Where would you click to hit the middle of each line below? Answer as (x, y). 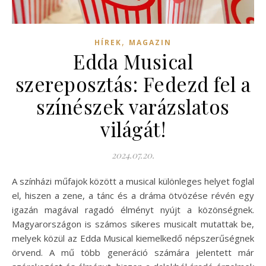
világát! (133, 129)
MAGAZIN (150, 42)
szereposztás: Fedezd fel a (133, 83)
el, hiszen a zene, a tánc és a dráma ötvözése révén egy (133, 195)
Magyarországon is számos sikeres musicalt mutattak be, (133, 224)
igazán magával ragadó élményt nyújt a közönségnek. (133, 209)
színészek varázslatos (133, 106)
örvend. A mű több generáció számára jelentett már (133, 252)
